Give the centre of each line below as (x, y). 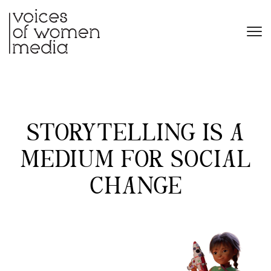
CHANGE (135, 188)
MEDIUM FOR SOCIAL (135, 161)
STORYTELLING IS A (135, 134)
